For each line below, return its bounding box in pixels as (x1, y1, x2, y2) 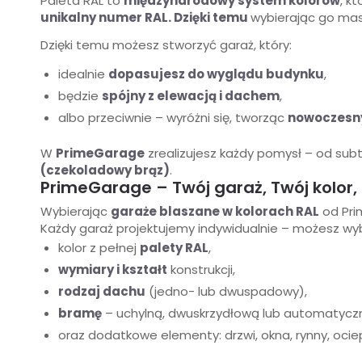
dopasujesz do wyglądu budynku (108, 65, 324, 83)
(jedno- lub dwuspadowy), (145, 283, 307, 301)
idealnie (58, 65, 108, 83)
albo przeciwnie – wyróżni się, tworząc (58, 109, 288, 127)
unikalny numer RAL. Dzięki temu (40, 8, 250, 26)
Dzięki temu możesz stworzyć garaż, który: (40, 36, 292, 53)
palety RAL (140, 239, 208, 257)
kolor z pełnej (58, 239, 140, 257)
